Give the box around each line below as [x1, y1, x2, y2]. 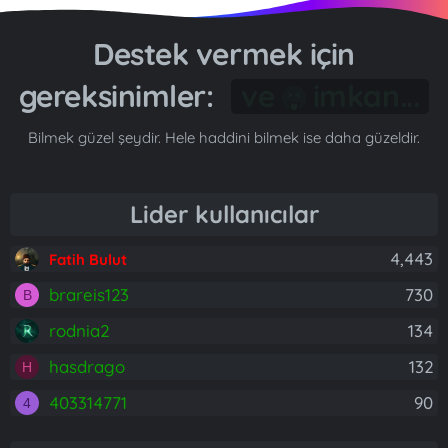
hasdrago [49, 356, 125, 377]
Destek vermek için [93, 35, 355, 73]
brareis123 [49, 284, 129, 305]
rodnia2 [49, 320, 109, 341]
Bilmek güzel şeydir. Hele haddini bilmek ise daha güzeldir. [28, 128, 420, 147]
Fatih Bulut [49, 250, 127, 269]
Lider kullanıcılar [129, 199, 319, 229]
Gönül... [288, 77, 397, 115]
